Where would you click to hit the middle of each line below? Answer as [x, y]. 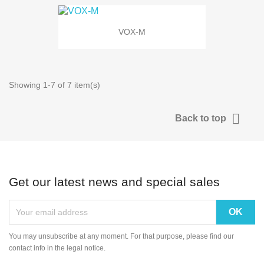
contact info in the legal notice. [57, 248]
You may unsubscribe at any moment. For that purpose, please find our [121, 236]
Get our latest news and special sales [114, 181]
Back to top [202, 118]
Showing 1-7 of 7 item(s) [55, 85]
